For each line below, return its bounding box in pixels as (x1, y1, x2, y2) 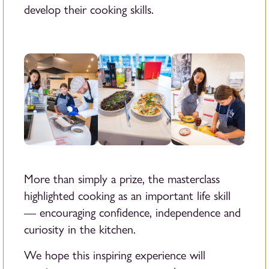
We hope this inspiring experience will (24, 248, 205, 262)
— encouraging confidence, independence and (24, 205, 241, 220)
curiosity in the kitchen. (24, 222, 136, 237)
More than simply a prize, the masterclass (24, 172, 220, 186)
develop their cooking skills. (24, 2, 154, 17)
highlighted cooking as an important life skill (24, 189, 231, 203)
